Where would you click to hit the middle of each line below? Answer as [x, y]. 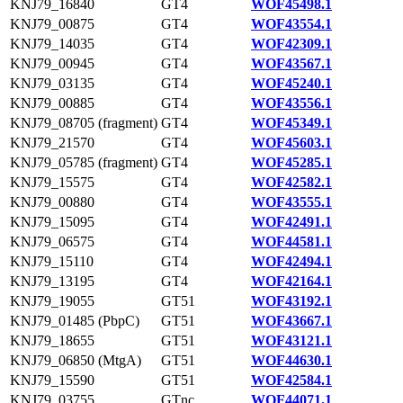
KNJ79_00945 [52, 63]
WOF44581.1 [291, 242]
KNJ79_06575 [52, 242]
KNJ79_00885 [52, 103]
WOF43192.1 [291, 301]
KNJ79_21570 [52, 143]
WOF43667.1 [291, 321]
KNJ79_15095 [52, 222]
